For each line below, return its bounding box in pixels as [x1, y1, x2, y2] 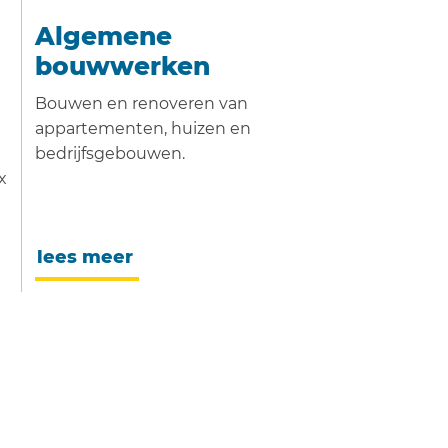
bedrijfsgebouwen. [35, 144, 185, 163]
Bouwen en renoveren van [35, 94, 248, 113]
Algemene [35, 21, 172, 51]
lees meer [37, 245, 133, 268]
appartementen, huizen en [35, 119, 251, 138]
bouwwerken [35, 51, 210, 81]
